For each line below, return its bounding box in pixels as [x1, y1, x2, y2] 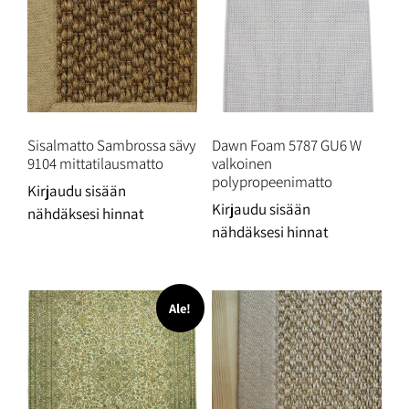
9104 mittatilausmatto [27, 152, 163, 173]
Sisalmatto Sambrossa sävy [27, 134, 196, 155]
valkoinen [211, 152, 272, 173]
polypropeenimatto [211, 171, 332, 192]
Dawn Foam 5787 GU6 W [211, 134, 362, 155]
